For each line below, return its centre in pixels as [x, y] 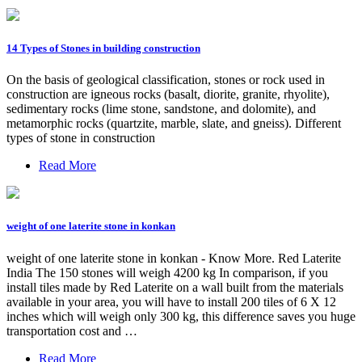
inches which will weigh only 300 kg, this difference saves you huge [181, 316]
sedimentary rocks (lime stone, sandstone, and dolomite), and [161, 109]
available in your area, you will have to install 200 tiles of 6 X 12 [171, 301]
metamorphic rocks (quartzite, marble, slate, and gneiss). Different [174, 124]
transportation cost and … [72, 330]
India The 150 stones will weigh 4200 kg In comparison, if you [167, 272]
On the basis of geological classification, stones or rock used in [166, 80]
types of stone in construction [81, 138]
